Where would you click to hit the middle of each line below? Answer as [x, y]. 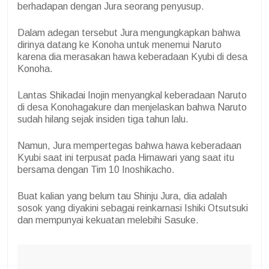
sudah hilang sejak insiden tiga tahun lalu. [103, 119]
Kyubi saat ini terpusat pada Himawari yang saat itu [126, 157]
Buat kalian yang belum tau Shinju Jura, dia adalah [122, 196]
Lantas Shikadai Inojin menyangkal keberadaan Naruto [132, 95]
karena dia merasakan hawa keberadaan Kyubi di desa [132, 56]
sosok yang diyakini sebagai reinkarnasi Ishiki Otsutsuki [133, 208]
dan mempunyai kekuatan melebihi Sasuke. [108, 220]
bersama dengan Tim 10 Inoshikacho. [96, 169]
